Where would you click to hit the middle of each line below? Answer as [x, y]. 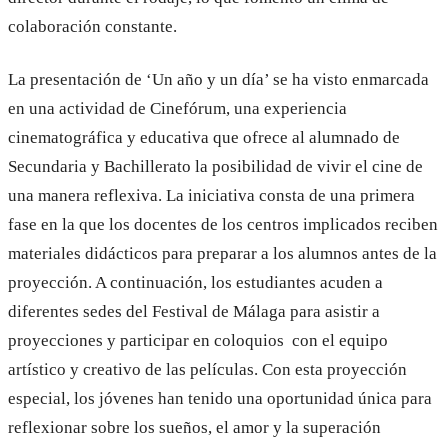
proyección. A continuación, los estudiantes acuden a [195, 282]
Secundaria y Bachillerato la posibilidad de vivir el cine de [215, 166]
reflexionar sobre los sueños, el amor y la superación [194, 427]
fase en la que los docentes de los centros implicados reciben [223, 224]
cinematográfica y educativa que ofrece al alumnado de [204, 137]
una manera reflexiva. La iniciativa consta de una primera [211, 195]
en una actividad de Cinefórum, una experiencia [177, 108]
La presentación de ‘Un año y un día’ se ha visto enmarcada [218, 79]
